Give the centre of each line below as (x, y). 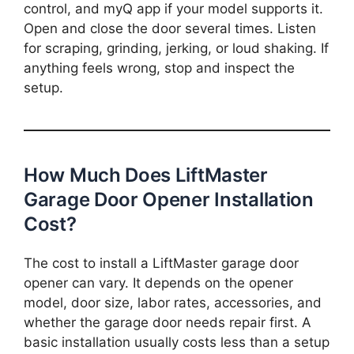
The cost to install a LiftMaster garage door (161, 264)
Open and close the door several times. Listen (170, 28)
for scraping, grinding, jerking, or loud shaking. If (176, 48)
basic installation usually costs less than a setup (177, 343)
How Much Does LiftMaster (146, 175)
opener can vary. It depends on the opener (158, 283)
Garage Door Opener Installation (169, 199)
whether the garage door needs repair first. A (168, 323)
